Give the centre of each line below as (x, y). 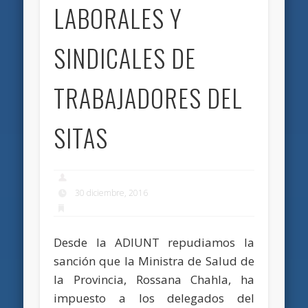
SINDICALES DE (125, 57)
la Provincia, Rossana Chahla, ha (154, 279)
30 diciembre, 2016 (112, 193)
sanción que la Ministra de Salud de (154, 261)
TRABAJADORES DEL (148, 97)
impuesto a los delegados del (154, 298)
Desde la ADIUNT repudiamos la (154, 242)
